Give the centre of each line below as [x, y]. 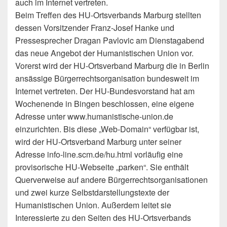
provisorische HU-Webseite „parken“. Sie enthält [102, 167]
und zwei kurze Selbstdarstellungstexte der [92, 192]
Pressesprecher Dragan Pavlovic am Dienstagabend [110, 40]
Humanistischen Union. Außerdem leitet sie [93, 205]
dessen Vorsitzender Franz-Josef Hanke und [95, 28]
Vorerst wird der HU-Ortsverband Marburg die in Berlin [112, 66]
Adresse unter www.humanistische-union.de [94, 116]
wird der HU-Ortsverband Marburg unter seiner [98, 142]
